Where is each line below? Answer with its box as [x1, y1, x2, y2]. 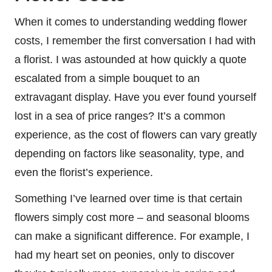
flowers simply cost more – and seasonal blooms [15, 211, 250, 224]
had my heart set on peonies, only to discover [15, 249, 234, 262]
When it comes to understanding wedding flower [15, 16, 247, 29]
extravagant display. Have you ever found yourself [15, 91, 256, 104]
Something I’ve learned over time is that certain [15, 192, 242, 205]
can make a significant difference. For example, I [15, 230, 250, 243]
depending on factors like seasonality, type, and [15, 148, 244, 160]
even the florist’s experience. [15, 166, 153, 179]
